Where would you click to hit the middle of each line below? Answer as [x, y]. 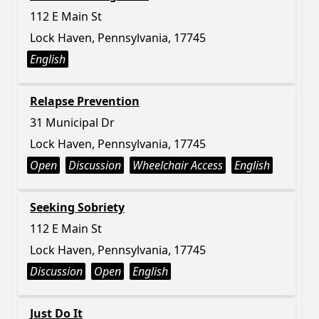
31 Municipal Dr [72, 122]
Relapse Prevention [85, 101]
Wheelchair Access [178, 165]
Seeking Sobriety [77, 207]
